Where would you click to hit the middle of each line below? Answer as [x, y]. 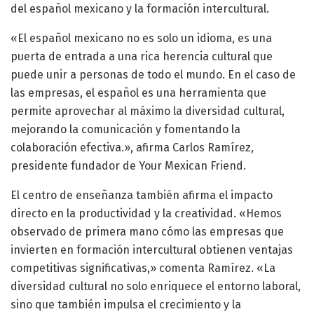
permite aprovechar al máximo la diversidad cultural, [148, 111]
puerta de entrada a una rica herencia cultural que [142, 56]
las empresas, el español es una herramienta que [138, 93]
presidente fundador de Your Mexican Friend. [128, 165]
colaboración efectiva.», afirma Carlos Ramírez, [132, 147]
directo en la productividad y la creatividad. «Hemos [146, 213]
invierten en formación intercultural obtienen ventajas [152, 250]
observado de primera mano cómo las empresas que [147, 231]
